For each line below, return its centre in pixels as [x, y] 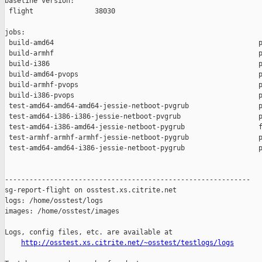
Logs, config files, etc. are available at [89, 232]
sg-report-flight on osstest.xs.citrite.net [91, 190]
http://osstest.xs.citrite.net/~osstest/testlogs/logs [127, 243]
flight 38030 [60, 11]
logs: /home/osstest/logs [54, 201]
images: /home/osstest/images [62, 211]
